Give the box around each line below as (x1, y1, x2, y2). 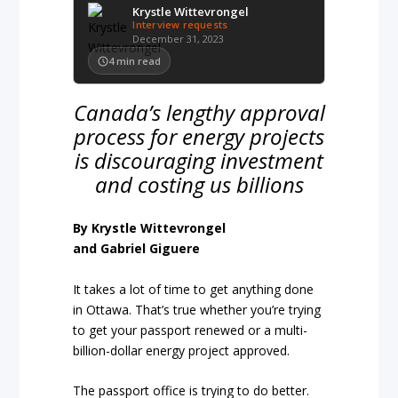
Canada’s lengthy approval (73, 98, 325, 127)
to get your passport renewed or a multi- (73, 321, 308, 338)
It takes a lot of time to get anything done (73, 280, 314, 298)
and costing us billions (94, 170, 304, 199)
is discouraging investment (75, 146, 323, 175)
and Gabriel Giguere (73, 240, 201, 258)
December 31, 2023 (132, 32, 225, 45)
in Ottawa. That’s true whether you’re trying (73, 300, 322, 318)
